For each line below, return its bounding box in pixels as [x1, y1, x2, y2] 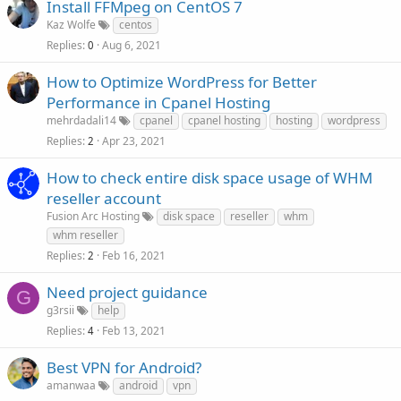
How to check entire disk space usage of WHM [47, 167, 372, 188]
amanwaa [47, 378, 96, 393]
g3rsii [47, 303, 74, 318]
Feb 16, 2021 [102, 248, 166, 263]
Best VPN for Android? [47, 357, 201, 378]
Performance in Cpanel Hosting [47, 92, 270, 113]
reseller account [47, 188, 161, 209]
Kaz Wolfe [47, 17, 96, 32]
